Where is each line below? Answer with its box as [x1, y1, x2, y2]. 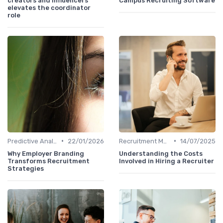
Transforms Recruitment [7, 157, 90, 165]
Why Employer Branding [7, 149, 84, 157]
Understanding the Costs [119, 149, 203, 157]
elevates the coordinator [7, 3, 91, 11]
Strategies [7, 164, 44, 172]
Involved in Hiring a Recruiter [119, 157, 214, 165]
